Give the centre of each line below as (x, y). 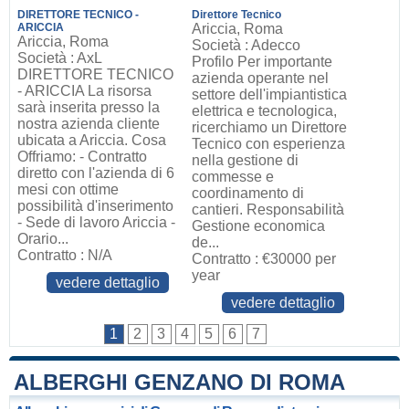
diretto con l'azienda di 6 (95, 173)
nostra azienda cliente (88, 124)
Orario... (42, 239)
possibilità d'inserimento (95, 206)
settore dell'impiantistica (270, 94)
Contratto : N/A (64, 255)
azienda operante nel (261, 78)
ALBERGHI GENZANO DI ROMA (179, 382)
